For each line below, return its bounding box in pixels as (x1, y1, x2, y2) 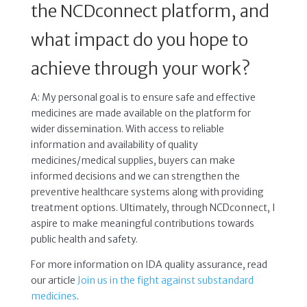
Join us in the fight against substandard (77, 273, 254, 286)
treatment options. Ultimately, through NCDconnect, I (30, 201, 275, 214)
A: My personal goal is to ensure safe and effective (30, 90, 256, 103)
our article (30, 273, 77, 286)
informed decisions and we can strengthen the (30, 169, 240, 182)
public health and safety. (30, 232, 138, 245)
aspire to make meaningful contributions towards (30, 217, 254, 230)
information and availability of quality (30, 138, 198, 151)
